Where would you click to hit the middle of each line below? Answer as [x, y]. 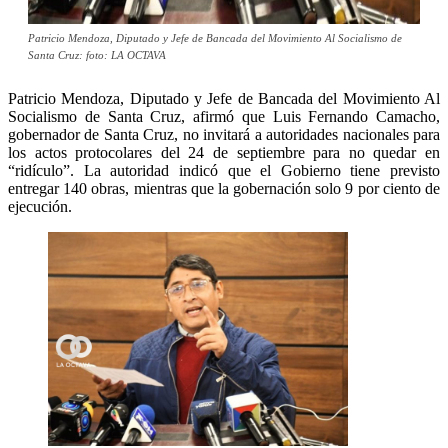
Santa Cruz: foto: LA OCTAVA [97, 55]
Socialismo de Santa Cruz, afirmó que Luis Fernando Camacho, [224, 117]
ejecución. [40, 207]
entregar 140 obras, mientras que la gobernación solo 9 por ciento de [224, 189]
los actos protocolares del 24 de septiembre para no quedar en [224, 153]
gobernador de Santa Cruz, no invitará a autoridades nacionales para [224, 135]
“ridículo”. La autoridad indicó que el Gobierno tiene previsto [224, 171]
